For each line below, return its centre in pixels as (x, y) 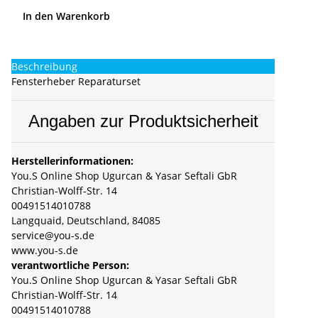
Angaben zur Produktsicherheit (143, 121)
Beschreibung (44, 67)
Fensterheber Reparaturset (76, 82)
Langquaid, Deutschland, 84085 (86, 221)
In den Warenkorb (68, 16)
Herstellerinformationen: (72, 161)
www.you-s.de (45, 251)
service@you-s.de (53, 236)
